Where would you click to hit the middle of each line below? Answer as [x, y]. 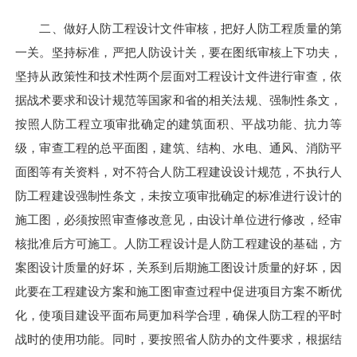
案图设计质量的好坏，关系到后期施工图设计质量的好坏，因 [178, 267]
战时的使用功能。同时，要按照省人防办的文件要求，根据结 [178, 339]
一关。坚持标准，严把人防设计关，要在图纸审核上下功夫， [178, 52]
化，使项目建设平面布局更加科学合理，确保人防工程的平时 [178, 315]
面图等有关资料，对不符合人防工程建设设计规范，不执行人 [178, 171]
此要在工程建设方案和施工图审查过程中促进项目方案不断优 [178, 291]
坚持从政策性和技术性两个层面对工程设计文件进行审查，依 [178, 76]
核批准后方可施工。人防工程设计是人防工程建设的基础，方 [178, 243]
